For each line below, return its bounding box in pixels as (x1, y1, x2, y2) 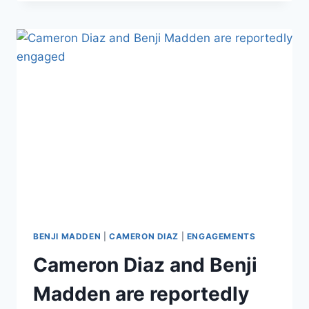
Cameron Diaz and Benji (33, 253, 257, 277)
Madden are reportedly (33, 282, 249, 306)
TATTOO (92, 39, 134, 50)
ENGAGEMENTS (186, 230, 256, 241)
